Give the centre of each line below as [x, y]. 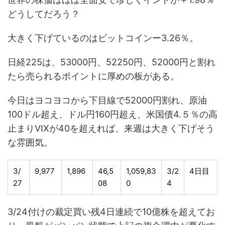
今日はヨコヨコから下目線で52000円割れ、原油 [107, 100]
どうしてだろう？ [44, 14]
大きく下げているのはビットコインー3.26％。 [103, 38]
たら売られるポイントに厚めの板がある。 [93, 76]
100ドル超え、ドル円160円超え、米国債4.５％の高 [113, 114]
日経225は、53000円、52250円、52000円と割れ [111, 62]
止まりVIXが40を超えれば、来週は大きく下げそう [111, 128]
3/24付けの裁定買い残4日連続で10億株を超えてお [111, 212]
